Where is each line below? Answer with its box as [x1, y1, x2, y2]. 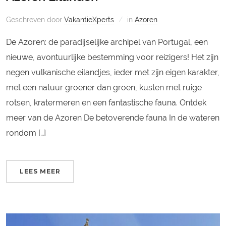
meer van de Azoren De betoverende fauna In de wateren [6, 113, 220, 123]
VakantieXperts [64, 16, 115, 24]
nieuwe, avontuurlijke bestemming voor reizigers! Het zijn [6, 52, 219, 63]
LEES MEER [20, 167, 61, 176]
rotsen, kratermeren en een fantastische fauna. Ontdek [6, 98, 207, 108]
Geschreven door [6, 16, 65, 24]
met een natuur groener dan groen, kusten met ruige [6, 83, 202, 93]
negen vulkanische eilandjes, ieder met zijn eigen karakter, [6, 68, 220, 78]
